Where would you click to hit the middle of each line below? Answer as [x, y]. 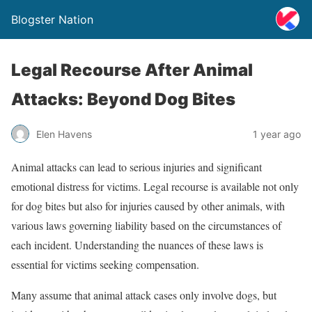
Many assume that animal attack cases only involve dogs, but [144, 295]
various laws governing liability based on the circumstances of [146, 225]
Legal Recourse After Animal [132, 70]
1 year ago [277, 134]
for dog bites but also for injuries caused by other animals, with [148, 206]
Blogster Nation [52, 19]
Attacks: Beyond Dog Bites [123, 99]
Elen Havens [64, 134]
